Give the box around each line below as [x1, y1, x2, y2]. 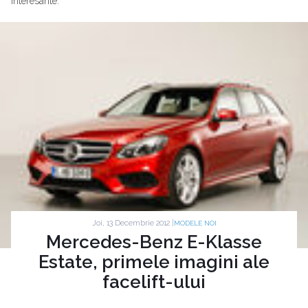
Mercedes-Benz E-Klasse [46, 232, 262, 253]
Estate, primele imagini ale [38, 252, 269, 273]
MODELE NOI [173, 219, 217, 228]
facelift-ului [102, 272, 206, 293]
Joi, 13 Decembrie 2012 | [91, 218, 174, 228]
